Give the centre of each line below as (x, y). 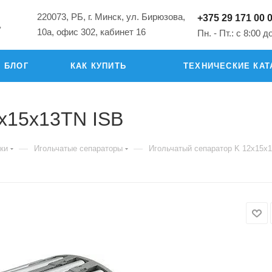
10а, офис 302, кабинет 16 (91, 32)
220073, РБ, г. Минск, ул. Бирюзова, (111, 17)
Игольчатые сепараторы (78, 148)
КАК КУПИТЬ (98, 66)
